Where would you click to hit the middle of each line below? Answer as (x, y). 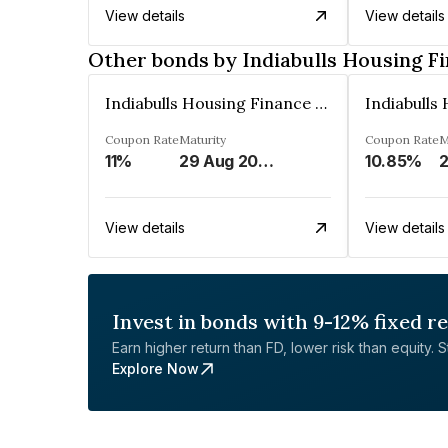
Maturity (202, 139)
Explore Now (155, 368)
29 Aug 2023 (266, 161)
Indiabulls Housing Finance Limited (321, 103)
